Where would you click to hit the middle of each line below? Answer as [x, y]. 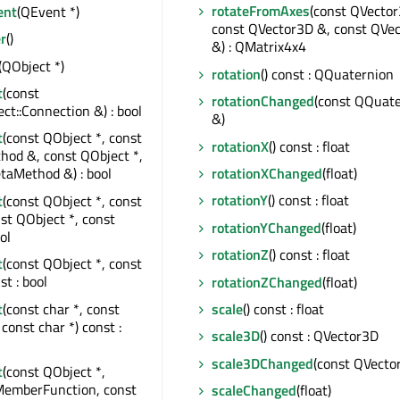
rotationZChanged [267, 282]
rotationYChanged [267, 227]
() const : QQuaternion [327, 74]
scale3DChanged [262, 363]
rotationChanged [263, 101]
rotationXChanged [267, 174]
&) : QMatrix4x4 [259, 47]
